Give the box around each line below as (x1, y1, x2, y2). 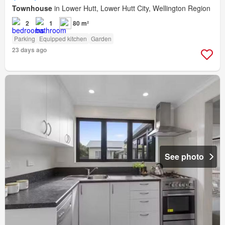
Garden (91, 34, 111, 43)
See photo (165, 151, 204, 163)
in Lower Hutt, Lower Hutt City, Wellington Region (52, 3, 210, 13)
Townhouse (12, 3, 52, 13)
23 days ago (12, 45, 47, 54)
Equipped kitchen (39, 34, 87, 43)
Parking (14, 34, 35, 43)
